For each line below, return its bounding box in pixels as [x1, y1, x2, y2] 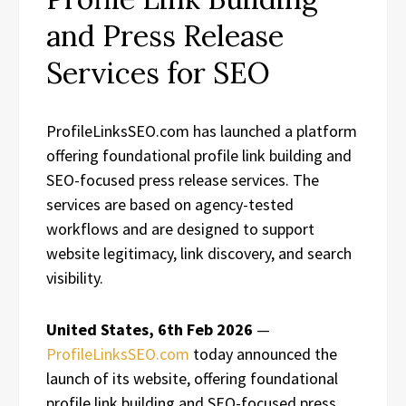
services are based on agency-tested [46, 194, 294, 215]
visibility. [46, 267, 103, 288]
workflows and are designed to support [46, 218, 314, 239]
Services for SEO [46, 54, 270, 92]
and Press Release [46, 17, 284, 54]
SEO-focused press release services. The [46, 169, 319, 190]
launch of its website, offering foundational [46, 368, 338, 389]
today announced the [189, 343, 337, 364]
